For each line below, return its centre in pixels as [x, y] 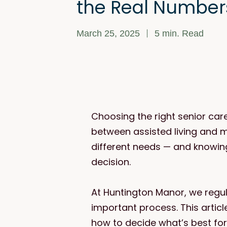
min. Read [183, 33]
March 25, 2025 [108, 33]
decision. [111, 162]
